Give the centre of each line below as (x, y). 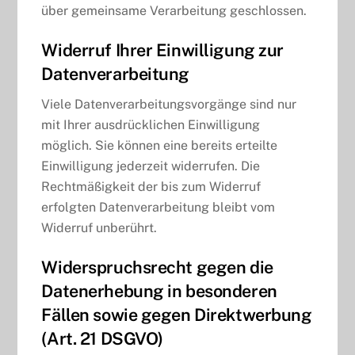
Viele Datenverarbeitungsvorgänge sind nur (169, 104)
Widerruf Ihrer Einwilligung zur (163, 50)
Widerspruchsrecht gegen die (157, 267)
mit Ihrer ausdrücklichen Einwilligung (151, 124)
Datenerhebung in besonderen (159, 290)
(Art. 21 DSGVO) (102, 338)
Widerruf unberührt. (99, 227)
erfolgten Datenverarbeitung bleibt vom (158, 207)
